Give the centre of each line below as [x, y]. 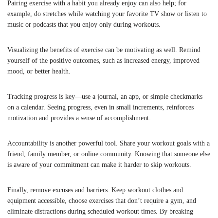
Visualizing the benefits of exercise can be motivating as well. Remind [104, 50]
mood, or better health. [39, 71]
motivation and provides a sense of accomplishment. [79, 118]
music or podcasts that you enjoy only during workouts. [84, 24]
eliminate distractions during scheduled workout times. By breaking [100, 211]
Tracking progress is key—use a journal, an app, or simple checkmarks [105, 96]
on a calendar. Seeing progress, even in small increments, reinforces [100, 107]
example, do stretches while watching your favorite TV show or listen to [107, 14]
